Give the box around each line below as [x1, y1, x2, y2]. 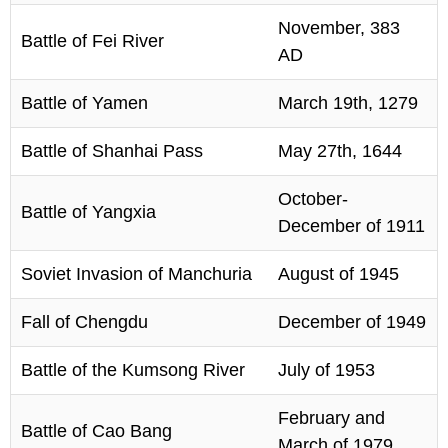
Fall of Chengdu [21, 311, 148, 332]
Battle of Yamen [21, 92, 148, 113]
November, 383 [278, 17, 400, 38]
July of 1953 [278, 359, 375, 380]
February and [278, 407, 385, 428]
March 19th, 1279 [278, 92, 418, 113]
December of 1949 [278, 311, 426, 332]
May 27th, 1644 [278, 140, 402, 161]
